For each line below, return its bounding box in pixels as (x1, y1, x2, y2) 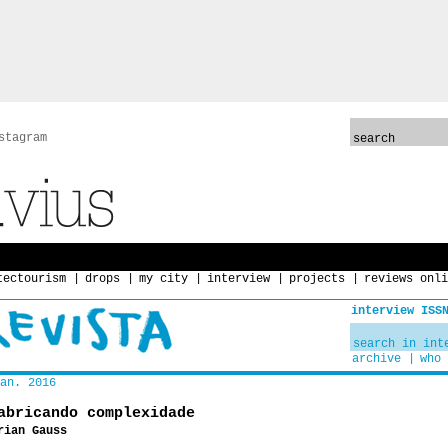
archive (352, 352, 401, 366)
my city (139, 272, 188, 286)
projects (289, 272, 345, 286)
